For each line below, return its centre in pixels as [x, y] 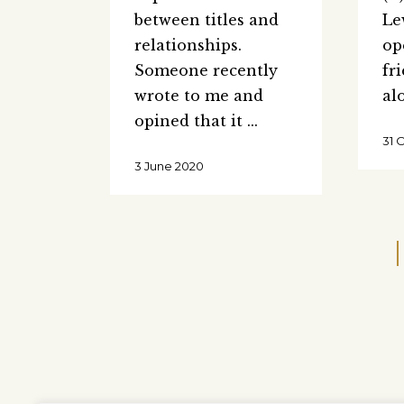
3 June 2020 [169, 165]
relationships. [188, 45]
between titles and [207, 19]
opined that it [191, 120]
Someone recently [206, 70]
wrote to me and [199, 95]
